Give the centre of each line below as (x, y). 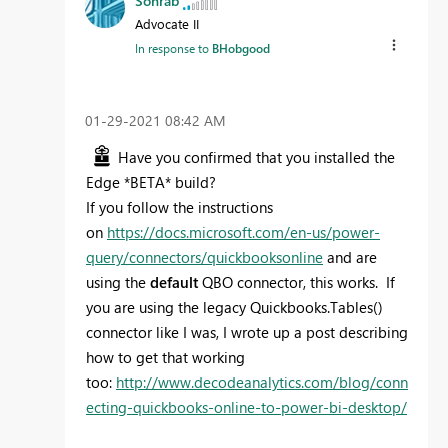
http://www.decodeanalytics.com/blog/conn (262, 381)
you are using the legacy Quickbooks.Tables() (234, 306)
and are (350, 256)
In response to (173, 48)
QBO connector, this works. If (296, 281)
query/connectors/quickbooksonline (204, 256)
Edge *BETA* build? (151, 181)
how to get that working (165, 356)
